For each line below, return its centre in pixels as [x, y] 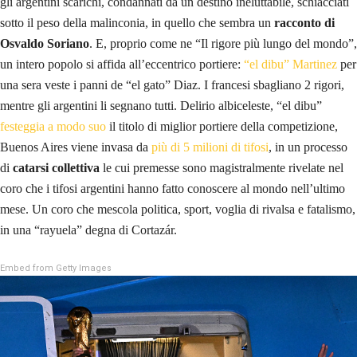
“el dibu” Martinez [290, 64]
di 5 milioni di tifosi [220, 147]
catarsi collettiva [56, 167]
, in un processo [308, 147]
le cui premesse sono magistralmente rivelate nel [222, 167]
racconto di [303, 22]
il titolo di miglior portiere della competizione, [222, 126]
